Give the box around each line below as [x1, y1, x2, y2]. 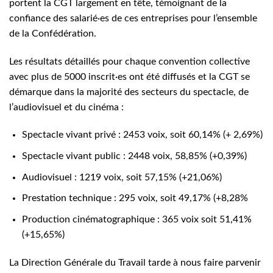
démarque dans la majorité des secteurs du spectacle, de [9, 87, 249, 97]
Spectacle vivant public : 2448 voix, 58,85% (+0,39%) [21, 151, 247, 161]
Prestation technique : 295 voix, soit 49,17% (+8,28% [21, 193, 248, 204]
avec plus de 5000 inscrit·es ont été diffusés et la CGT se [9, 71, 250, 82]
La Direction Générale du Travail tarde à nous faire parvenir [9, 257, 261, 268]
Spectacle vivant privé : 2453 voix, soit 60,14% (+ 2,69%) [21, 130, 263, 140]
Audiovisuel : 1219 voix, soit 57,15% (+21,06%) [21, 172, 222, 182]
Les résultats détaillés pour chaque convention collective [9, 56, 250, 66]
